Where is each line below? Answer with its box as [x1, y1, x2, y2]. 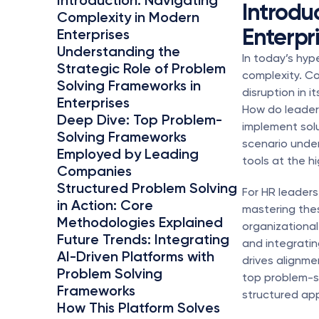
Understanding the [57, 43, 180, 60]
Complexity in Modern [57, 9, 199, 26]
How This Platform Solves [57, 299, 220, 316]
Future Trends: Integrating [57, 231, 229, 248]
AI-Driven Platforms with [57, 248, 214, 265]
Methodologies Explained [57, 214, 223, 231]
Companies [57, 162, 132, 179]
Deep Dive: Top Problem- [57, 111, 222, 128]
